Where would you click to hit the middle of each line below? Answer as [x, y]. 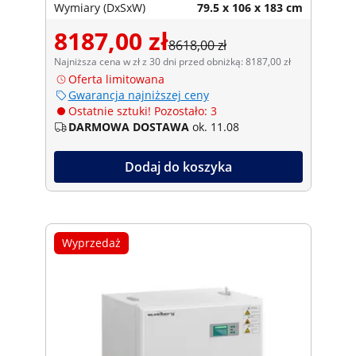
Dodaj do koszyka [178, 166]
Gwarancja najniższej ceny [138, 95]
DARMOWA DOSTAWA [128, 126]
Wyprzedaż [91, 242]
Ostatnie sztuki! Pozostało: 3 [142, 110]
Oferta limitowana [116, 79]
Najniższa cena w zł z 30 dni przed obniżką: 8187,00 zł [172, 61]
